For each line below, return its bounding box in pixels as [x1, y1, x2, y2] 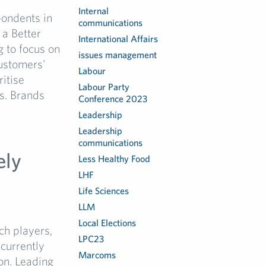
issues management [78, 49, 157, 60]
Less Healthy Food [78, 153, 151, 164]
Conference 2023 [78, 93, 148, 104]
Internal [78, 5, 109, 16]
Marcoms [78, 249, 116, 260]
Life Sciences [78, 185, 129, 196]
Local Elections [78, 217, 137, 228]
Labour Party [78, 81, 130, 92]
